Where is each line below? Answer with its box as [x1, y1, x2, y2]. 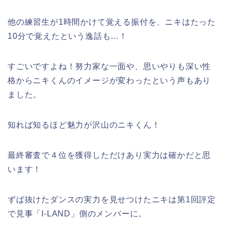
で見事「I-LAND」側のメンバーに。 [8, 209, 147, 218]
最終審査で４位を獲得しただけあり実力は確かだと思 [8, 151, 211, 159]
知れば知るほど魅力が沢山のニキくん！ [8, 121, 160, 129]
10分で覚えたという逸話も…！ [8, 32, 128, 40]
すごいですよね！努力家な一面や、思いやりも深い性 [8, 62, 211, 71]
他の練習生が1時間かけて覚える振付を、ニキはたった [8, 18, 216, 26]
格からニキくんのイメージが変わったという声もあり [8, 76, 211, 85]
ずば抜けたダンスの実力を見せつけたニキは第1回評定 [8, 195, 216, 204]
